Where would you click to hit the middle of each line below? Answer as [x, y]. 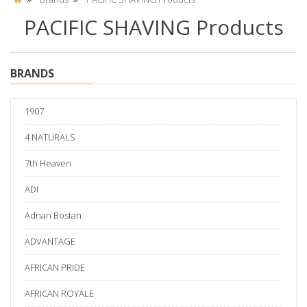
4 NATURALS [50, 137]
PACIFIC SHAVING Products [153, 27]
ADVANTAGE [50, 242]
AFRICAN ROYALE [59, 294]
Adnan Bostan [53, 216]
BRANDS [32, 74]
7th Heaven [48, 163]
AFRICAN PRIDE [55, 268]
